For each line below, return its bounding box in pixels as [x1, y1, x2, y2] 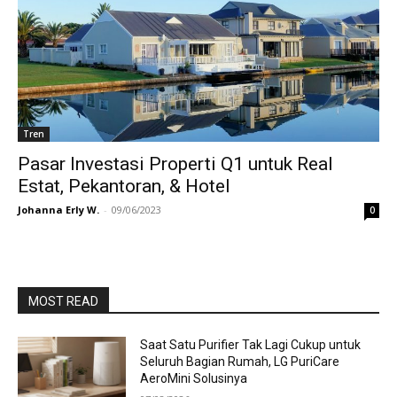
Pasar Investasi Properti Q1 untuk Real [18, 153, 333, 175]
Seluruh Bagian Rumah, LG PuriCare [140, 354, 340, 369]
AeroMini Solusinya [140, 371, 248, 385]
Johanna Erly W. [18, 203, 99, 216]
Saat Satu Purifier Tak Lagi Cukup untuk [140, 338, 362, 352]
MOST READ [28, 294, 98, 308]
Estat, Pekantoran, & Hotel [18, 175, 230, 197]
